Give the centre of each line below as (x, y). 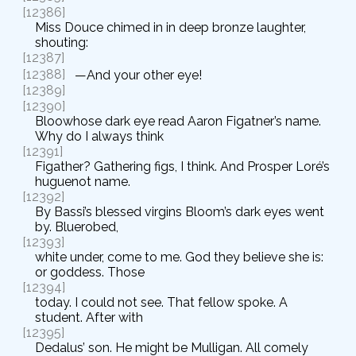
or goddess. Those (90, 273)
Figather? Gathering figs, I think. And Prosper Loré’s (182, 167)
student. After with (89, 318)
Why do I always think (99, 137)
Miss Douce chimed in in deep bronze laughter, (170, 28)
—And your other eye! (138, 75)
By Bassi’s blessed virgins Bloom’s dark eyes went (180, 212)
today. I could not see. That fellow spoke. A (161, 303)
